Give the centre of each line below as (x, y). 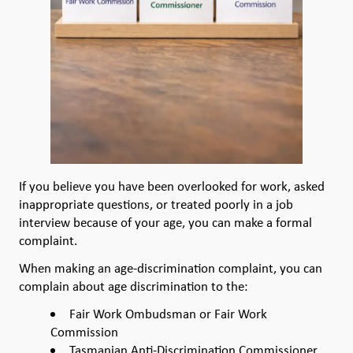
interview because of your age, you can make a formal (165, 222)
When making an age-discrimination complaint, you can (171, 268)
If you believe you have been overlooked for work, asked (172, 186)
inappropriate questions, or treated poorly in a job (156, 204)
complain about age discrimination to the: (134, 286)
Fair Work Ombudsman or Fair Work (168, 313)
